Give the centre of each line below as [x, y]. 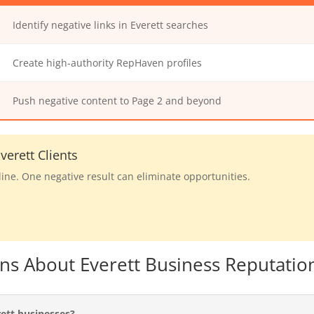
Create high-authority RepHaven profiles [108, 62]
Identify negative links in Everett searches [111, 25]
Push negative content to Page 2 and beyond [117, 100]
